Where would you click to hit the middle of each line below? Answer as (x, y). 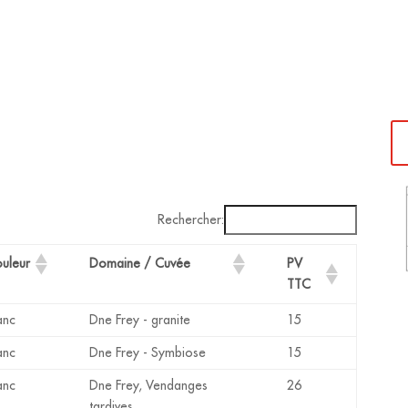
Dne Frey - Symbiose (148, 352)
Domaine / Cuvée (140, 264)
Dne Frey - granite (140, 319)
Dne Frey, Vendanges (149, 385)
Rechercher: (191, 219)
